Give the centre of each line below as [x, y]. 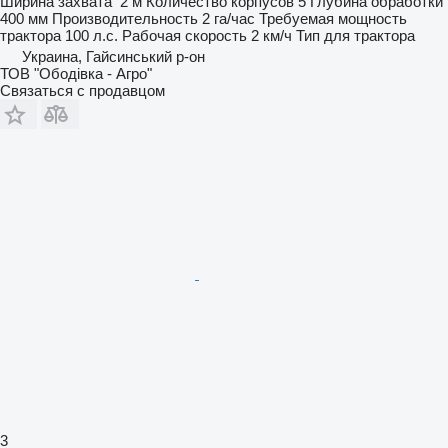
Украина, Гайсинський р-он [113, 56]
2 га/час [228, 18]
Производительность [125, 18]
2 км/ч [271, 35]
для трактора [369, 35]
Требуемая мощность [333, 18]
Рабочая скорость [184, 35]
